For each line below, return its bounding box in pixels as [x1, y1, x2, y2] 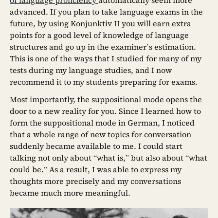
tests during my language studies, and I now [10, 64, 172, 75]
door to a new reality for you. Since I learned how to [10, 105, 201, 116]
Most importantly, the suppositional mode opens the [10, 93, 202, 105]
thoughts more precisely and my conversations [10, 175, 181, 186]
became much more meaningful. [10, 187, 130, 198]
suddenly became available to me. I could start [10, 140, 182, 151]
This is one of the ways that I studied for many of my [10, 53, 201, 64]
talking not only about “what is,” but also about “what [10, 152, 207, 163]
